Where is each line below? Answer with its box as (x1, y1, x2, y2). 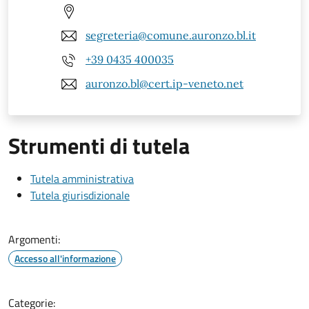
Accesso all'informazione (14, 250, 116, 266)
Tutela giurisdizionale (30, 186, 130, 203)
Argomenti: (8, 230, 60, 248)
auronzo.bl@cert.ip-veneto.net (86, 77, 243, 91)
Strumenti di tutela (8, 128, 190, 162)
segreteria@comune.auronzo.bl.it (86, 28, 256, 43)
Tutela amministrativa (30, 170, 134, 187)
